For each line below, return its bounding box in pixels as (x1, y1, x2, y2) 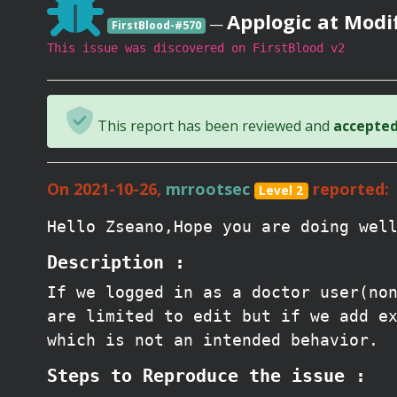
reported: (307, 178, 389, 199)
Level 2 (259, 183, 304, 198)
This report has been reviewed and (94, 116, 333, 136)
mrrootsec (166, 178, 250, 199)
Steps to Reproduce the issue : (47, 365, 366, 386)
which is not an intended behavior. (47, 331, 378, 349)
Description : (47, 252, 185, 273)
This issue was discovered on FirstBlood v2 (47, 41, 345, 55)
